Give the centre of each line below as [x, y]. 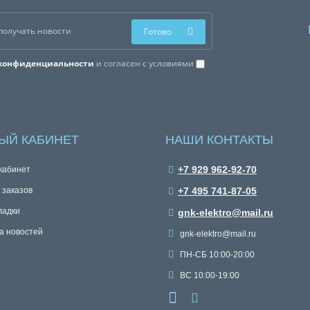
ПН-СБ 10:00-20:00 [216, 255]
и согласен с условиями [145, 63]
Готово [157, 31]
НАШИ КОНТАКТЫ [219, 140]
